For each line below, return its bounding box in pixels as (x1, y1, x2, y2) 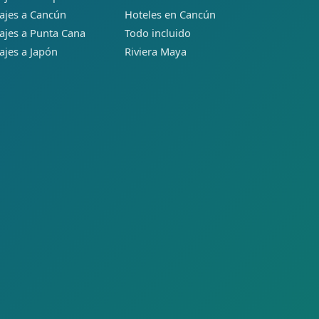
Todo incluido (124, 26, 191, 41)
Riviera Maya (124, 44, 187, 59)
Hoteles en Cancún (124, 7, 216, 22)
